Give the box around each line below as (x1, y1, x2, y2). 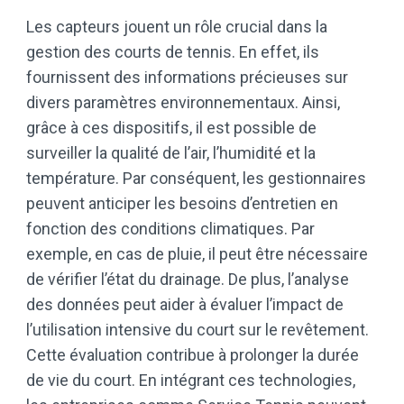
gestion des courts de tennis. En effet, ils (26, 42, 319, 62)
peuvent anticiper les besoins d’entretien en (26, 194, 338, 214)
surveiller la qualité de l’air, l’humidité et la (26, 143, 316, 163)
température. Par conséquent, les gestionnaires (26, 169, 366, 188)
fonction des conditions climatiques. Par (26, 219, 315, 239)
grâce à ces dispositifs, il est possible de (26, 118, 317, 138)
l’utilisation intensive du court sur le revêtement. (26, 320, 369, 340)
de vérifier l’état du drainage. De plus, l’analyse (26, 270, 349, 289)
